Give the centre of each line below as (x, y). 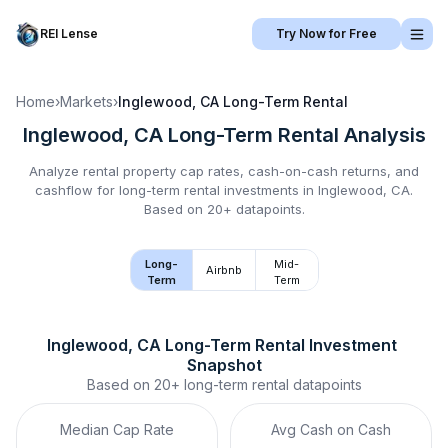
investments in (269, 190)
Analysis (382, 135)
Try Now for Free (326, 33)
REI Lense (69, 33)
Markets (86, 101)
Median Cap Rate (117, 429)
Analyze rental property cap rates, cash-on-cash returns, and (224, 171)
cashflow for (77, 190)
